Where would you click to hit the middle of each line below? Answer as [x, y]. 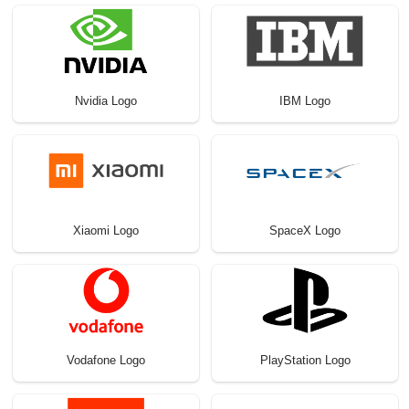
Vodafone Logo [106, 361]
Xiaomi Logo [106, 231]
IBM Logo [305, 101]
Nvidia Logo [106, 101]
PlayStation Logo [305, 361]
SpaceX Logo [305, 231]
